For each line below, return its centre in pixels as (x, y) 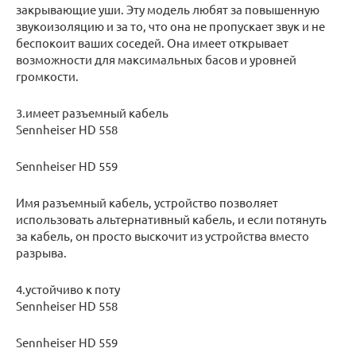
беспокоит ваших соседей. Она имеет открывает (152, 43)
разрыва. (41, 253)
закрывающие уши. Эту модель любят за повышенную (168, 10)
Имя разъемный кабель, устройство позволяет (147, 203)
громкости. (47, 76)
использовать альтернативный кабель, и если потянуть (171, 219)
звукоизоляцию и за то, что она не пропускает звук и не (170, 26)
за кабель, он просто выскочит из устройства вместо (163, 236)
